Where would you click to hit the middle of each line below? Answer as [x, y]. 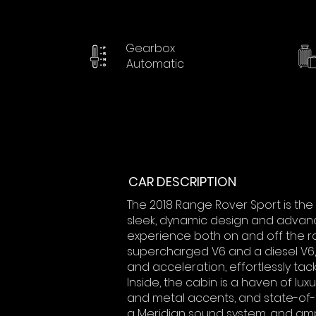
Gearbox [150, 48]
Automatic [155, 64]
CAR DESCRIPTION [182, 182]
